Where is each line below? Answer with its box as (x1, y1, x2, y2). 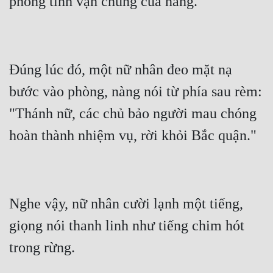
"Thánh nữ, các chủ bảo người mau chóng (9, 105, 257, 122)
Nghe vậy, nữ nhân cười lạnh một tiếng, (9, 196, 243, 212)
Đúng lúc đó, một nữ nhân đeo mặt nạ (9, 62, 232, 78)
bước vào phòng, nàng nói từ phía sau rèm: (9, 83, 262, 100)
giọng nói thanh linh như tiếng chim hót (9, 218, 244, 234)
